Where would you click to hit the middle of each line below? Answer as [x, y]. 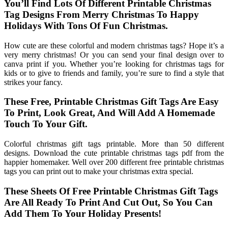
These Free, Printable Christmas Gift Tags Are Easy [111, 102]
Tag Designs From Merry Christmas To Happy [102, 15]
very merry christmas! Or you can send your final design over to [114, 54]
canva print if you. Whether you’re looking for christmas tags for [114, 64]
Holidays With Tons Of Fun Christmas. [86, 26]
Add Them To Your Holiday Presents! [83, 213]
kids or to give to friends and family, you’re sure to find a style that [114, 73]
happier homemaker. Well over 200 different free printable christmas [114, 162]
